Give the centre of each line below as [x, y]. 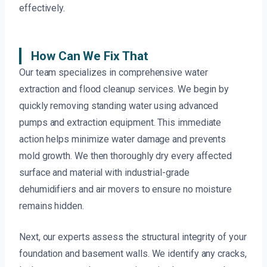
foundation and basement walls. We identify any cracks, [133, 254]
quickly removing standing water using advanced [119, 106]
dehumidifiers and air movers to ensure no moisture [126, 190]
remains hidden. [52, 206]
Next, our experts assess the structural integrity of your [133, 237]
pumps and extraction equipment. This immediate [120, 123]
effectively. [42, 8]
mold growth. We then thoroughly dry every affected [126, 156]
